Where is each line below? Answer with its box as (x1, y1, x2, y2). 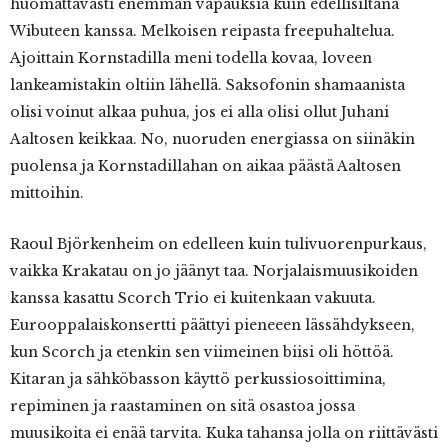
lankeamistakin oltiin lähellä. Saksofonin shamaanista (10, 76, 405, 95)
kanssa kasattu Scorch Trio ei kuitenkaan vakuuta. (10, 289, 376, 308)
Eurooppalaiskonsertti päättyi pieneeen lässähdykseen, (10, 316, 415, 335)
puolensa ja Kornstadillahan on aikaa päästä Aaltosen (10, 157, 401, 176)
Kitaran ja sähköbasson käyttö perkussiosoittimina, (10, 370, 386, 389)
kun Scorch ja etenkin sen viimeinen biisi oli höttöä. (10, 343, 394, 362)
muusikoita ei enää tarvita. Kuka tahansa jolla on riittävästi (10, 424, 438, 443)
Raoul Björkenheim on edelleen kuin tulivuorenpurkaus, (10, 235, 427, 254)
